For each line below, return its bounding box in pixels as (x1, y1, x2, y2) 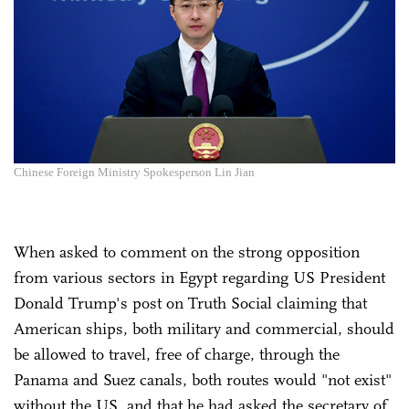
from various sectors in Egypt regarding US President (14, 267, 385, 288)
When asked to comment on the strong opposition (14, 241, 360, 262)
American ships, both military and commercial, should (14, 318, 394, 339)
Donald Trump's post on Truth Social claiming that (14, 292, 367, 313)
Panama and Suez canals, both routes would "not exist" (14, 369, 392, 390)
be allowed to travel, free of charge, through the (14, 343, 340, 364)
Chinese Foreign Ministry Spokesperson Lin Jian (14, 164, 255, 179)
